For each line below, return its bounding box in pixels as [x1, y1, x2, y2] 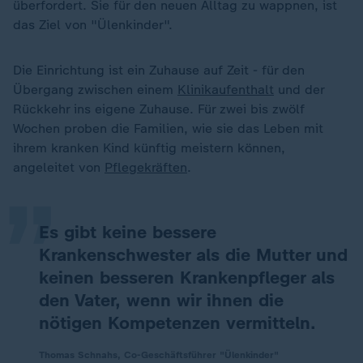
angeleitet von [13, 160, 105, 175]
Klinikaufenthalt [177, 82, 274, 97]
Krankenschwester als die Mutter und [39, 244, 348, 266]
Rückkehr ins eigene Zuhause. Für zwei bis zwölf [13, 101, 305, 117]
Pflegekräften [105, 160, 187, 175]
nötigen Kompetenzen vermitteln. [39, 312, 316, 334]
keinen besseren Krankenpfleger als [39, 267, 335, 288]
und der [274, 82, 324, 97]
